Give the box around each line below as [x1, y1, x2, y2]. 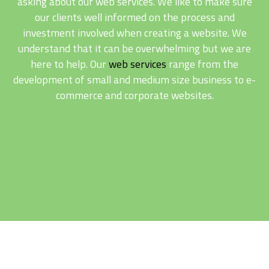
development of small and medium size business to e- [13, 71, 256, 88]
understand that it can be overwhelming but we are [18, 40, 251, 56]
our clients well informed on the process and [34, 9, 235, 25]
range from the [166, 56, 238, 72]
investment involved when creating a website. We [22, 25, 247, 41]
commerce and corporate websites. [55, 87, 214, 103]
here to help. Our [31, 56, 109, 72]
